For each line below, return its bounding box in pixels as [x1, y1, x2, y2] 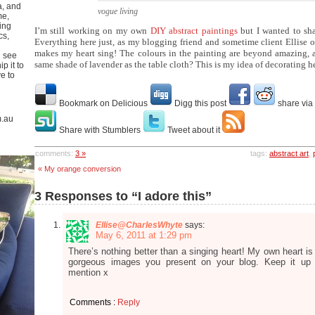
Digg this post [174, 98, 226, 108]
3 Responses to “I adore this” [34, 189, 212, 203]
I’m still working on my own [34, 25, 150, 36]
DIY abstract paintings [150, 25, 241, 36]
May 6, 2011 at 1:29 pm [96, 230, 192, 240]
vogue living [98, 6, 138, 16]
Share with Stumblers [59, 125, 141, 135]
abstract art [269, 149, 309, 157]
